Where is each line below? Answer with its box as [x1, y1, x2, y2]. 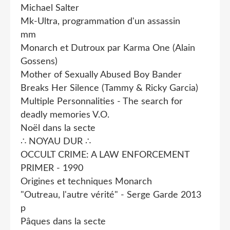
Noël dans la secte [21, 123, 95, 133]
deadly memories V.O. [21, 110, 109, 120]
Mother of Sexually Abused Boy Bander [21, 70, 182, 80]
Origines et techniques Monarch [21, 177, 152, 186]
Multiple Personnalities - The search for [21, 97, 183, 106]
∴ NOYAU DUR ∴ [21, 137, 91, 146]
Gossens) [21, 56, 57, 66]
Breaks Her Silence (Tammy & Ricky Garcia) [21, 83, 198, 93]
